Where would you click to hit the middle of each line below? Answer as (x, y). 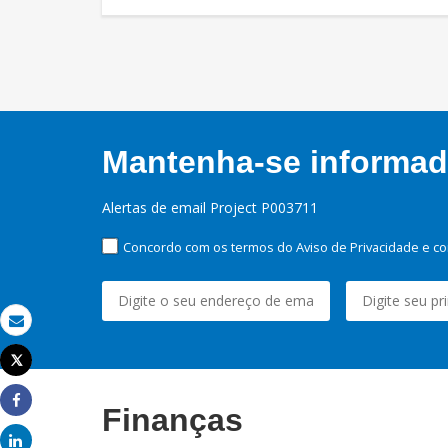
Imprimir (43, 377)
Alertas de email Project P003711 (210, 208)
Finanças (172, 420)
